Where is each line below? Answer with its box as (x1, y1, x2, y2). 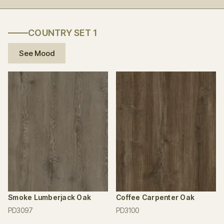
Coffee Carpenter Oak (116, 193, 194, 201)
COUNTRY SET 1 (28, 27, 97, 38)
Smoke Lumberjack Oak (8, 193, 91, 201)
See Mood (19, 48, 54, 58)
